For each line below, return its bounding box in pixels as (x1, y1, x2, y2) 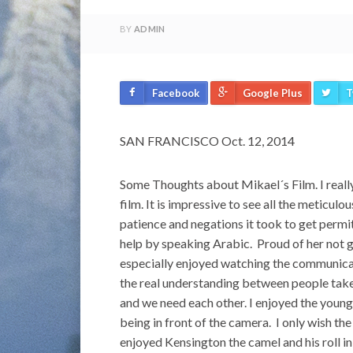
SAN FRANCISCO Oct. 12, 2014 (120, 133, 295, 148)
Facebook (152, 87, 199, 99)
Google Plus (243, 87, 303, 99)
